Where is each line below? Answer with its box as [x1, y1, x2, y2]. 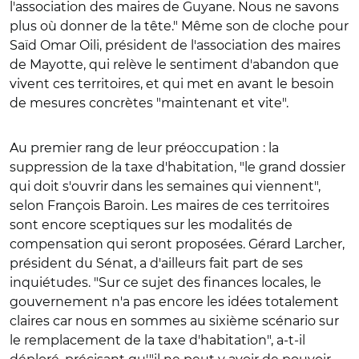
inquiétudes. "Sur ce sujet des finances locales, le [10, 275, 321, 290]
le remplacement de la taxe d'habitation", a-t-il [10, 333, 305, 348]
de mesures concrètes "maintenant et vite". [10, 95, 288, 111]
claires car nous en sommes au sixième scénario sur [10, 313, 339, 329]
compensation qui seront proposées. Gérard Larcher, [10, 236, 345, 252]
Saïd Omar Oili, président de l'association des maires [10, 38, 341, 53]
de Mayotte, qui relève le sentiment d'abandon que [10, 57, 339, 72]
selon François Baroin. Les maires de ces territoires [10, 198, 329, 213]
